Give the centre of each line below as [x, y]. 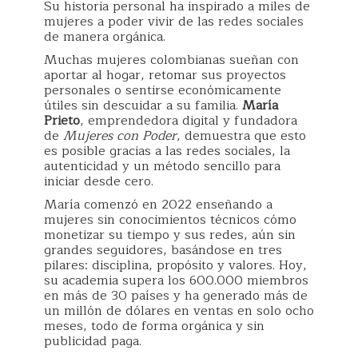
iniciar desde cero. [99, 181]
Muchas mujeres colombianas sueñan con [171, 60]
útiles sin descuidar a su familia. [143, 105]
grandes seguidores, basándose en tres [163, 250]
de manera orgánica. [105, 37]
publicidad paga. [93, 341]
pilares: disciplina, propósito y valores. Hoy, [175, 265]
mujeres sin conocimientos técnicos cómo [170, 220]
